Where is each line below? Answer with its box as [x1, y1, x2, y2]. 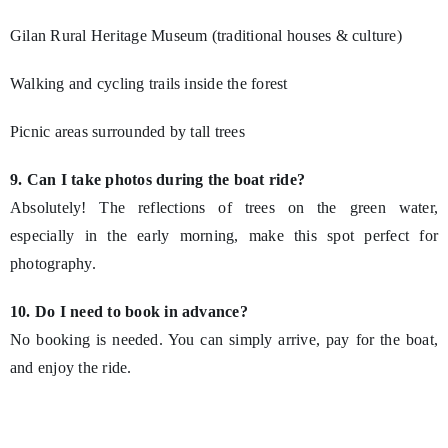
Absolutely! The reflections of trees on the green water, [9, 198, 439, 216]
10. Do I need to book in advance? [9, 302, 248, 320]
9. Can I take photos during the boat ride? [9, 170, 306, 188]
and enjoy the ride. [9, 358, 132, 376]
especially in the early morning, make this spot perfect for [9, 226, 439, 244]
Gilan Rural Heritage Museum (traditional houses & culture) [9, 26, 402, 44]
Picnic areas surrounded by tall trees [9, 122, 245, 140]
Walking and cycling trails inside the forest [9, 74, 288, 92]
